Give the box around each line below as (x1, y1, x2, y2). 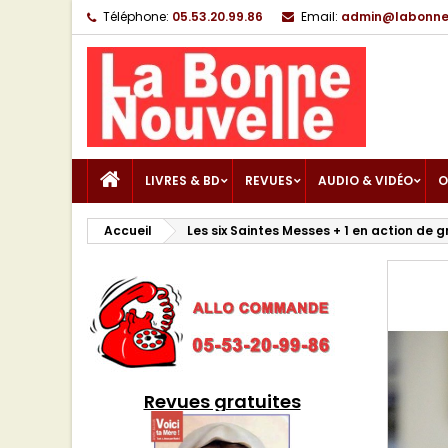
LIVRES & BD (145, 172, 220, 189)
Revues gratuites (143, 389, 301, 414)
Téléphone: (103, 8, 169, 25)
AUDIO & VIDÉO (318, 172, 413, 189)
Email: (301, 8, 338, 25)
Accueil (104, 222, 152, 239)
